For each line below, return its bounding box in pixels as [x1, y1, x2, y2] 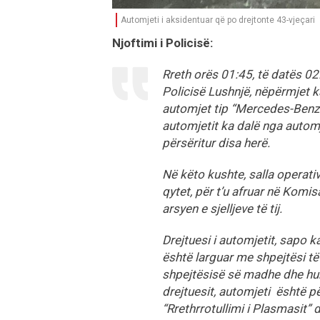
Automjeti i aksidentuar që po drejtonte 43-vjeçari [121, 15, 315, 26]
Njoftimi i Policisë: [112, 36, 213, 51]
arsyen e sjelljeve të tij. [162, 201, 288, 216]
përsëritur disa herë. [162, 136, 273, 151]
